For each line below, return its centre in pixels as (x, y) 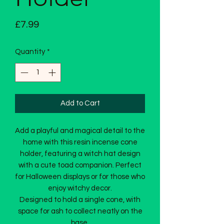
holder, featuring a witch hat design (80, 154)
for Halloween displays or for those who (80, 177)
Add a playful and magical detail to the (80, 131)
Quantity (30, 51)
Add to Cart (80, 103)
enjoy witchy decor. (80, 188)
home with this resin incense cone (80, 142)
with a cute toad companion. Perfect (80, 165)
